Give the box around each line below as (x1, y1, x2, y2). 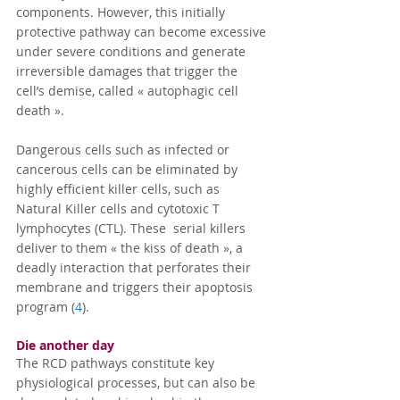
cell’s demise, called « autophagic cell (16, 82, 242, 100)
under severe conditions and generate (16, 43, 249, 61)
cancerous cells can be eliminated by (16, 161, 241, 179)
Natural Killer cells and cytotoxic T (16, 200, 223, 218)
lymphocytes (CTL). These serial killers (16, 220, 249, 237)
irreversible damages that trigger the (16, 62, 241, 80)
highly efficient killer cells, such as (16, 180, 223, 198)
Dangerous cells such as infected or (16, 141, 233, 159)
